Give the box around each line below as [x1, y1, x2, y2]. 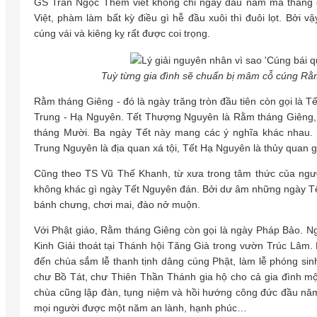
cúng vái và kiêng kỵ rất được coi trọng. [34, 28, 210, 40]
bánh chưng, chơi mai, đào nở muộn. [34, 198, 200, 210]
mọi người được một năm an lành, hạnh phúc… [34, 301, 247, 313]
